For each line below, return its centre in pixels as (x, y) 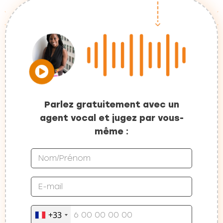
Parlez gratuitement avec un (111, 104)
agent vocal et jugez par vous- (111, 118)
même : (111, 131)
